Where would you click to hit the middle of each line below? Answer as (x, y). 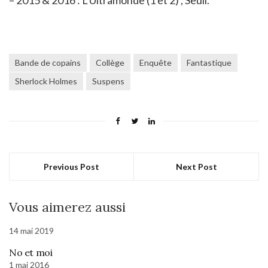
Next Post (196, 166)
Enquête (156, 62)
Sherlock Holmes (46, 81)
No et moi (31, 252)
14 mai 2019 (31, 230)
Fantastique (209, 62)
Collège (110, 62)
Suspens (108, 81)
